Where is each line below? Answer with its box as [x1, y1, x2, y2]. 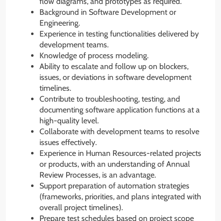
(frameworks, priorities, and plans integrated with [39, 191, 201, 201]
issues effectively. [39, 137, 97, 147]
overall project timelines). [39, 202, 123, 212]
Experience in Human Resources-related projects [39, 148, 201, 158]
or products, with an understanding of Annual [39, 159, 190, 169]
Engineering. [39, 18, 80, 28]
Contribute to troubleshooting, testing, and [39, 94, 180, 104]
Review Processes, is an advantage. [39, 170, 156, 180]
